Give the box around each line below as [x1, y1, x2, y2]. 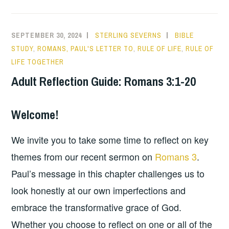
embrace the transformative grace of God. [11, 200, 182, 214]
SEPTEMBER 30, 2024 [11, 31, 82, 40]
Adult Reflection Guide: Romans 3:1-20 [11, 73, 196, 90]
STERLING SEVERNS [95, 31, 162, 40]
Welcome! [11, 106, 59, 123]
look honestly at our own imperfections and [11, 183, 186, 197]
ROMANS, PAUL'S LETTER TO [37, 44, 134, 54]
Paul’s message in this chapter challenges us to [11, 166, 205, 180]
